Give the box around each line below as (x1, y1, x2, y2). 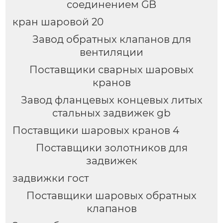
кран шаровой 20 (12, 16, 104, 28)
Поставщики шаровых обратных (26, 189, 197, 202)
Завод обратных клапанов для (32, 33, 191, 46)
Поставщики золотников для (35, 142, 188, 154)
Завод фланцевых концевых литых (20, 94, 203, 107)
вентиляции (80, 46, 143, 59)
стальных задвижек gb (52, 107, 171, 119)
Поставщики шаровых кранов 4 (12, 124, 179, 137)
